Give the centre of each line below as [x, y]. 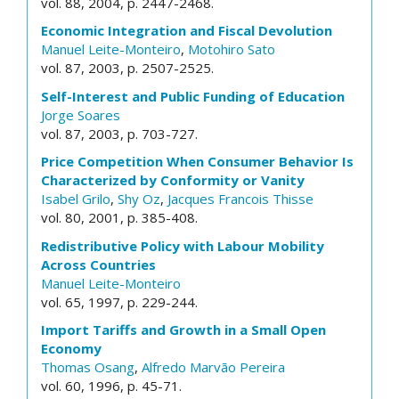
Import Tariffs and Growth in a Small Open [183, 330]
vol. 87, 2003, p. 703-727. [119, 133]
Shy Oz [139, 199]
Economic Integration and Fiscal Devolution [187, 30]
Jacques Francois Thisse [240, 199]
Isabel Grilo [76, 199]
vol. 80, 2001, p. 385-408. [119, 217]
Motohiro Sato [232, 49]
